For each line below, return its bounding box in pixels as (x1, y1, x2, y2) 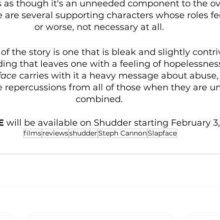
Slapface (148, 128, 177, 137)
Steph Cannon (98, 128, 147, 137)
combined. (75, 93, 125, 105)
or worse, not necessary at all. (34, 21, 166, 32)
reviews (42, 128, 68, 137)
